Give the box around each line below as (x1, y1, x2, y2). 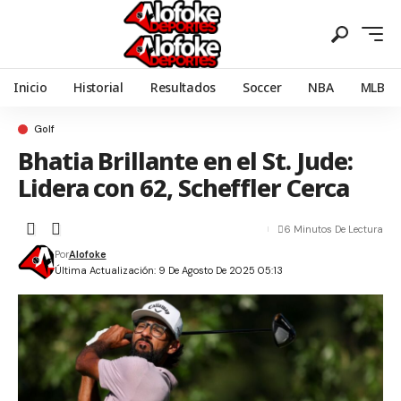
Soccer (243, 79, 282, 96)
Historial (73, 79, 124, 96)
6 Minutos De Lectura (284, 223, 383, 235)
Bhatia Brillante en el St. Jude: (18, 144, 353, 177)
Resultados (149, 79, 217, 96)
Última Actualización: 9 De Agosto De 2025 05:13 (54, 264, 283, 277)
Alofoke (68, 248, 107, 260)
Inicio (13, 79, 47, 96)
